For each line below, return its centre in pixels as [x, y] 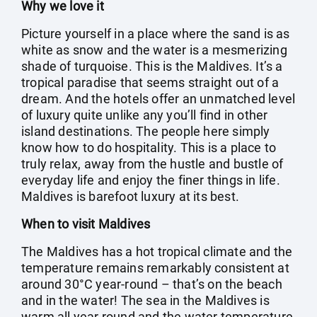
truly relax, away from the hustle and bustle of [152, 164]
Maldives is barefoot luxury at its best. [130, 196]
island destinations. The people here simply [146, 131]
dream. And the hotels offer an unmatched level [158, 99]
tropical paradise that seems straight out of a [150, 82]
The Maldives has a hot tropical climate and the [157, 252]
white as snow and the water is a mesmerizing [154, 50]
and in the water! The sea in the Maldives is [145, 300]
